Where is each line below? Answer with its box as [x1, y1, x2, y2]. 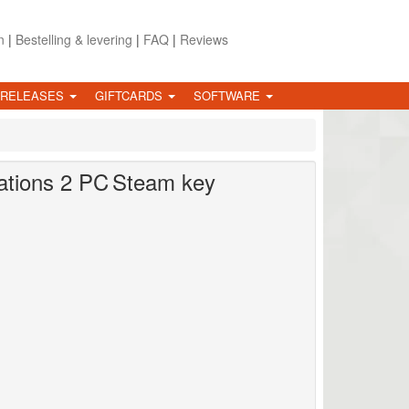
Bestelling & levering [15, 30, 132, 48]
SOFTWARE [194, 86, 264, 104]
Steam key [112, 164, 215, 197]
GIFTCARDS [95, 86, 166, 104]
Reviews [179, 30, 228, 48]
